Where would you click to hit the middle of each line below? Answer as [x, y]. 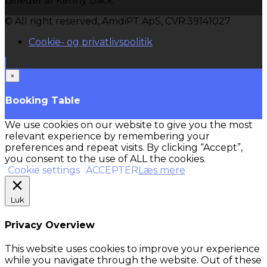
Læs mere [162, 170]
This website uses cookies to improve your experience [132, 249]
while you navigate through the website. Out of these [133, 260]
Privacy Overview [50, 225]
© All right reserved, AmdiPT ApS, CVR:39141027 [118, 21]
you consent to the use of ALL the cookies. [105, 159]
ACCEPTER [112, 170]
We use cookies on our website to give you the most [129, 125]
